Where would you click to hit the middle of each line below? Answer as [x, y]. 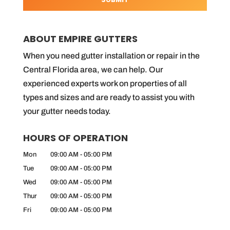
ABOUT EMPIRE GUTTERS [80, 39]
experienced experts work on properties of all [105, 84]
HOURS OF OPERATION [75, 138]
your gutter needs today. [67, 111]
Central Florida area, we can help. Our [93, 70]
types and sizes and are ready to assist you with [109, 98]
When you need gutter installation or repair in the [111, 56]
